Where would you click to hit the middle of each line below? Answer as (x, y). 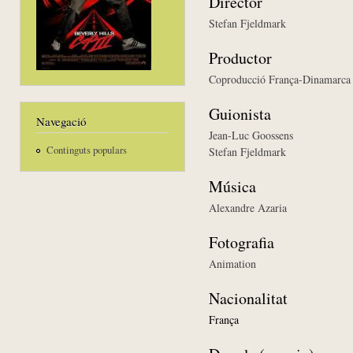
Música (232, 186)
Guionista (240, 113)
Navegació (61, 122)
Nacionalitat (248, 298)
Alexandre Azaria (248, 207)
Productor (240, 58)
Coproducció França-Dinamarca (280, 79)
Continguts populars (86, 150)
